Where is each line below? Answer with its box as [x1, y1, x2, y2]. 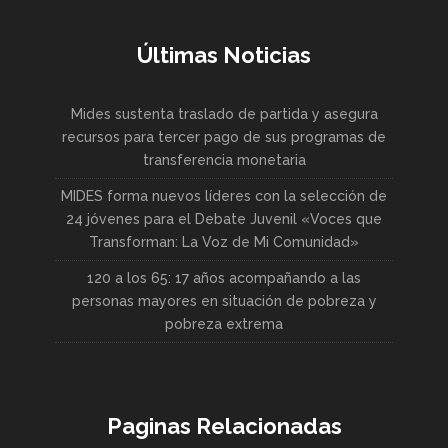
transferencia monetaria [142, 152, 306, 169]
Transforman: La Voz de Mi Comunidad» [89, 234, 359, 251]
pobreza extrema [165, 316, 283, 333]
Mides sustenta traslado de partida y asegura [70, 106, 378, 123]
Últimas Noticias [137, 42, 311, 69]
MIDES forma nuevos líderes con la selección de [61, 188, 387, 205]
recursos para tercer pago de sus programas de [62, 129, 386, 146]
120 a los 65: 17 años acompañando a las [87, 270, 361, 287]
